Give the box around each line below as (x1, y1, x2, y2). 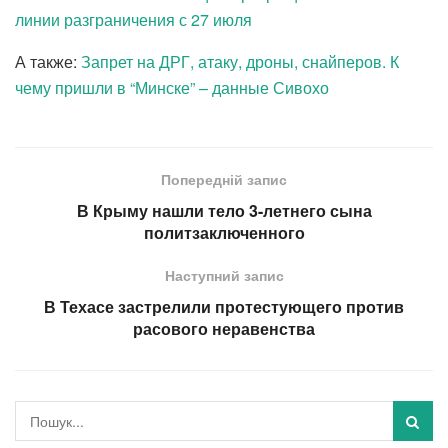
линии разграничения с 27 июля (15, 7, 252, 31)
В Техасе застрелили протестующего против (44, 294, 404, 318)
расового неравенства (133, 316, 315, 340)
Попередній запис (161, 168, 287, 189)
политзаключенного (143, 220, 305, 244)
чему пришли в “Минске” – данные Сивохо (15, 75, 329, 99)
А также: (15, 49, 81, 73)
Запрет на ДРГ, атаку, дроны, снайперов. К (81, 49, 399, 73)
